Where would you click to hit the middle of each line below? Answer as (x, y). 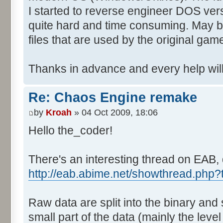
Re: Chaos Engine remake (113, 98)
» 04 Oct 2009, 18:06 (115, 112)
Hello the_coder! (70, 130)
